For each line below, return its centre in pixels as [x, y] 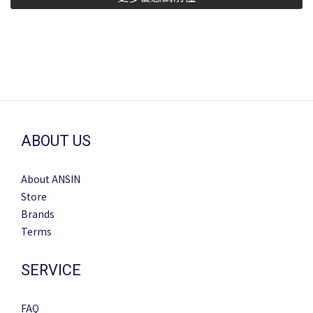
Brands [38, 213]
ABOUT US [56, 140]
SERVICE [51, 270]
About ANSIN [51, 179]
